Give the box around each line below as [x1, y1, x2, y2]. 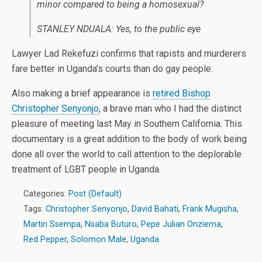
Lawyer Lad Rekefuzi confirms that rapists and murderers [12, 48, 246, 60]
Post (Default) [68, 189, 122, 199]
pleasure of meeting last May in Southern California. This [12, 118, 242, 130]
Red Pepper [23, 235, 67, 245]
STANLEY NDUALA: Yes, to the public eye [37, 23, 201, 35]
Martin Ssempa [23, 219, 81, 230]
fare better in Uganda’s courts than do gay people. [12, 63, 213, 75]
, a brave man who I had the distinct [99, 103, 242, 115]
